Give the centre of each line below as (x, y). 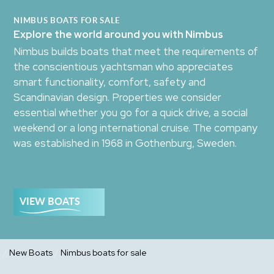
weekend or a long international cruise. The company (136, 128)
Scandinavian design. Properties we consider (118, 98)
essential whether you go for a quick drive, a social (131, 113)
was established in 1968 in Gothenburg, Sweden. (125, 143)
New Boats (31, 253)
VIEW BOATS (50, 201)
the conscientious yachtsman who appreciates (124, 67)
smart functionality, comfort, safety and (110, 82)
